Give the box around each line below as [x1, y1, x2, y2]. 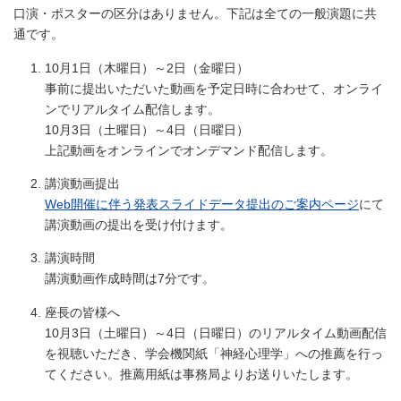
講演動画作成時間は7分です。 [45, 271, 215, 286]
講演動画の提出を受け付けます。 [45, 218, 233, 232]
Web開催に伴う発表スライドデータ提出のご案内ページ [45, 197, 359, 211]
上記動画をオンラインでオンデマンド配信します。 [45, 142, 333, 158]
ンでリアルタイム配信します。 [45, 101, 220, 116]
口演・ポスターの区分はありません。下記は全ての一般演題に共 [13, 6, 377, 21]
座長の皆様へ [45, 304, 120, 320]
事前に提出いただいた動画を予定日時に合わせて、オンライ [45, 81, 383, 96]
